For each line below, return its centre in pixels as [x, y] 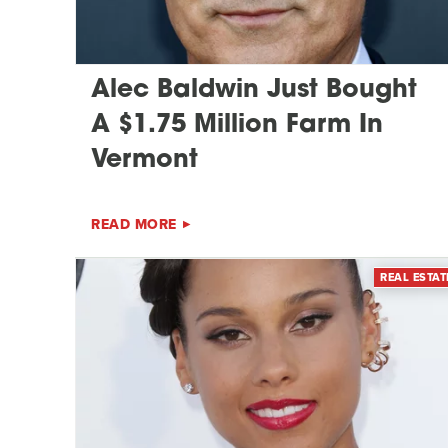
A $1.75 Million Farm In [237, 125]
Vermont [144, 160]
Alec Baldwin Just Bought [254, 90]
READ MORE [134, 224]
